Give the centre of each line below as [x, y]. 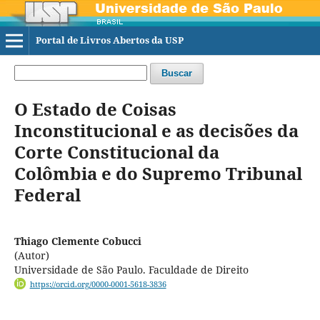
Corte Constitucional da [116, 151]
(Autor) [31, 255]
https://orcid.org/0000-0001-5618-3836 [98, 284]
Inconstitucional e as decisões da [156, 130]
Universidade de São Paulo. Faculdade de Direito [131, 269]
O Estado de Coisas [95, 109]
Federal [47, 194]
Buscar [176, 73]
